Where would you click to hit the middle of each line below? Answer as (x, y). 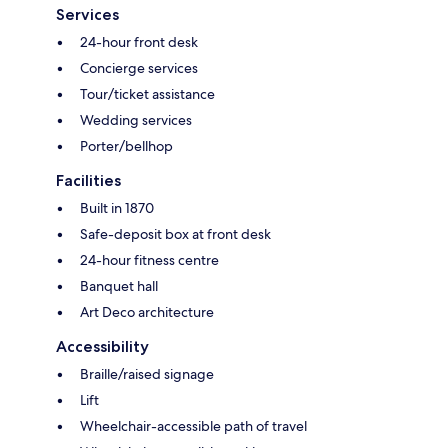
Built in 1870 (117, 208)
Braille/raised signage (147, 374)
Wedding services (136, 120)
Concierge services (139, 68)
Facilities (88, 181)
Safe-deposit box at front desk (175, 234)
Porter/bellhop (126, 146)
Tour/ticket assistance (147, 94)
